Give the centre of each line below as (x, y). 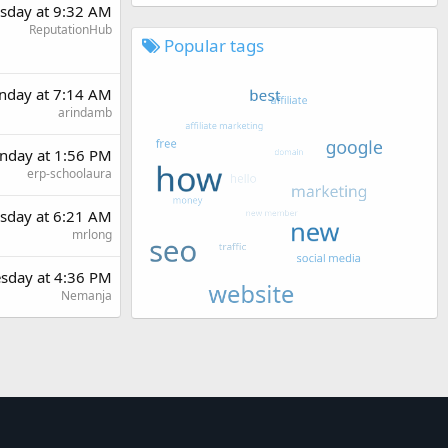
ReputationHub (70, 29)
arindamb (85, 112)
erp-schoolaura (69, 173)
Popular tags (212, 45)
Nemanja (86, 295)
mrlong (92, 234)
